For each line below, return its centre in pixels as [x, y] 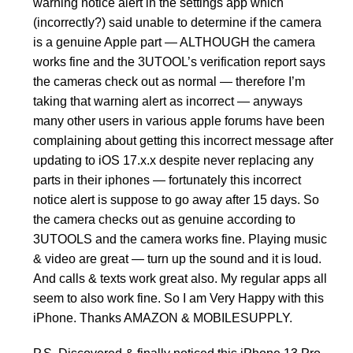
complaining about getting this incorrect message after [183, 141]
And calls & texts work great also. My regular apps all [180, 279]
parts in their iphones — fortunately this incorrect [167, 180]
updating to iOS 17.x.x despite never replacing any [173, 161]
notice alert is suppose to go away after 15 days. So [176, 200]
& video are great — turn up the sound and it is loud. [177, 259]
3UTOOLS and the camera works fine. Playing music [180, 240]
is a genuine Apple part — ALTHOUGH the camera [174, 43]
